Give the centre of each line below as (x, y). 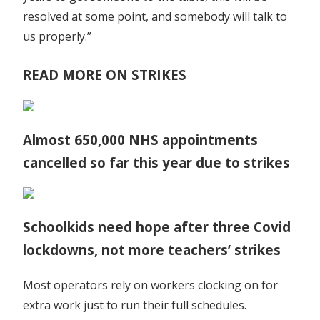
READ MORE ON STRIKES (105, 74)
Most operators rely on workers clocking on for (150, 285)
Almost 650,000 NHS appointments (140, 139)
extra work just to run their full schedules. (135, 305)
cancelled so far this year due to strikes (156, 162)
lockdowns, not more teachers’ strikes (152, 250)
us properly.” (57, 36)
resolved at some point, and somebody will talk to (155, 16)
